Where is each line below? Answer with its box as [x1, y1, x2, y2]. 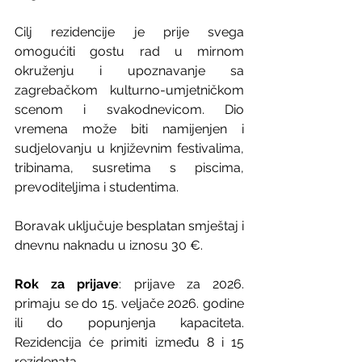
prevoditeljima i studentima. [15, 179, 179, 195]
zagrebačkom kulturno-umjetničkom [15, 82, 244, 98]
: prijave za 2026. [119, 276, 245, 292]
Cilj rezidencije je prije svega [15, 23, 244, 40]
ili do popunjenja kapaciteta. [15, 314, 244, 330]
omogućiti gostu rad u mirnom [15, 43, 244, 59]
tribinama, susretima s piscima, [15, 159, 244, 175]
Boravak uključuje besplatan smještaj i [15, 217, 244, 234]
